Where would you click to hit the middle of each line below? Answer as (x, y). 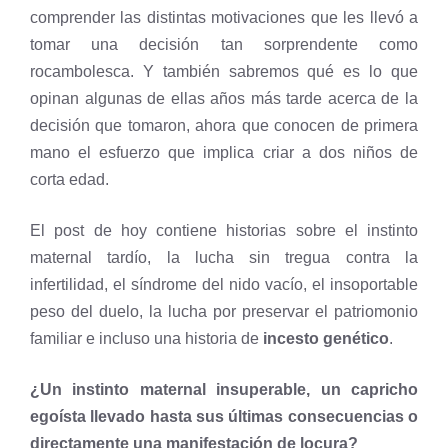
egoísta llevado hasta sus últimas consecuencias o (224, 416)
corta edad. (69, 179)
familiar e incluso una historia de (146, 338)
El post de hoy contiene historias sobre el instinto (224, 230)
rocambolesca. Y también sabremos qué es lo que (224, 71)
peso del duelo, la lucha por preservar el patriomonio (224, 311)
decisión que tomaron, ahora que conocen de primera (224, 125)
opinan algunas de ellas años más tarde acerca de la (224, 98)
